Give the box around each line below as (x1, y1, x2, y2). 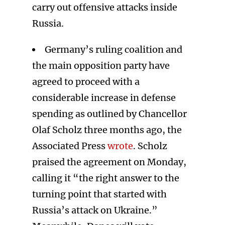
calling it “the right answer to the (32, 172, 179, 184)
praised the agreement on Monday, (32, 156, 186, 168)
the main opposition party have (32, 60, 170, 71)
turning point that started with (32, 188, 167, 200)
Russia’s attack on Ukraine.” (32, 204, 158, 216)
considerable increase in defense (32, 92, 176, 103)
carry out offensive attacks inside (32, 2, 177, 13)
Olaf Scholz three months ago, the (32, 124, 182, 136)
